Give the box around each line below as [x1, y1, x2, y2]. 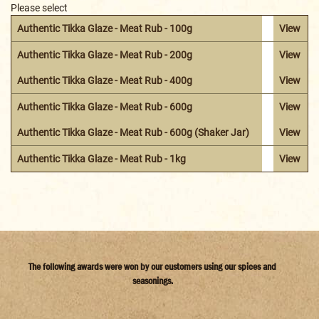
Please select [11, 1, 68, 14]
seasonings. [132, 273, 173, 287]
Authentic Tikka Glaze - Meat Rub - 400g [17, 74, 192, 86]
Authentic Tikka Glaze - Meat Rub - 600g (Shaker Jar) [17, 126, 249, 138]
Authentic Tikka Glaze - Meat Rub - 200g [17, 48, 192, 61]
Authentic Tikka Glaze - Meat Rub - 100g [17, 22, 192, 34]
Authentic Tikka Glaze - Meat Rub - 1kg [17, 152, 186, 164]
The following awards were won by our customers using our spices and [28, 259, 276, 273]
